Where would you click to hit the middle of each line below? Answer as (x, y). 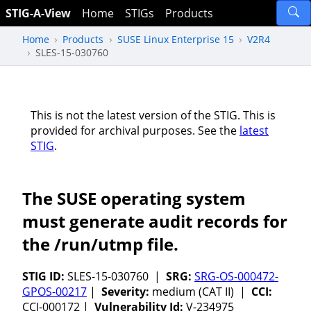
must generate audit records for (155, 221)
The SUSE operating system (134, 198)
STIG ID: (43, 277)
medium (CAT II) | (202, 292)
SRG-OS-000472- (236, 277)
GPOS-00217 (54, 292)
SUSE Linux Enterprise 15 (175, 39)
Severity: (127, 292)
